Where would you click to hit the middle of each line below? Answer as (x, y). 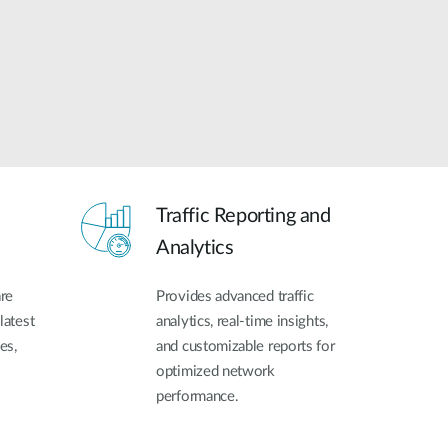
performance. (197, 397)
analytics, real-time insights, (242, 322)
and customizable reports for (245, 347)
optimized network (215, 372)
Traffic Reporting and (243, 216)
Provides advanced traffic (235, 297)
